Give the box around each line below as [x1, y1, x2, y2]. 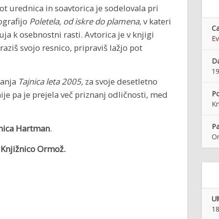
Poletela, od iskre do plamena [29, 16, 139, 27]
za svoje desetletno [83, 76, 157, 87]
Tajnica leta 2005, [18, 76, 83, 87]
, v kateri [139, 16, 171, 27]
